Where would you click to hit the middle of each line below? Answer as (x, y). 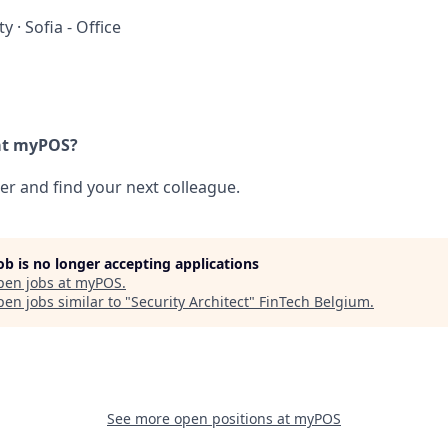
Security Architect (190, 301)
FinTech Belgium (314, 301)
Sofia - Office (73, 27)
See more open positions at (200, 418)
